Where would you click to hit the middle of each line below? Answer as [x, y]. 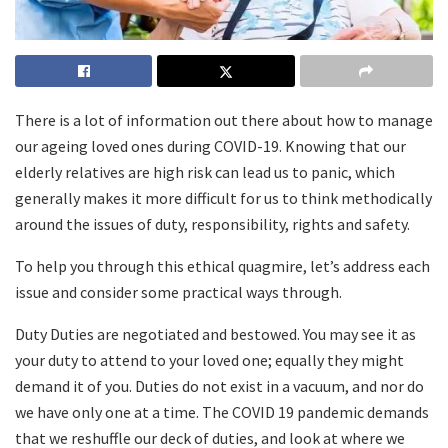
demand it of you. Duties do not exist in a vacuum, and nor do [219, 386]
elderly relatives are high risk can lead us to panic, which [205, 172]
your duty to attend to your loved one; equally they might [209, 360]
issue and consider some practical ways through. [178, 292]
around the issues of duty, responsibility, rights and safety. [212, 224]
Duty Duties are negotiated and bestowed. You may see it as [215, 334]
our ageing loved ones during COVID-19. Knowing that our [210, 146]
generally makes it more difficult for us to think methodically [223, 198]
